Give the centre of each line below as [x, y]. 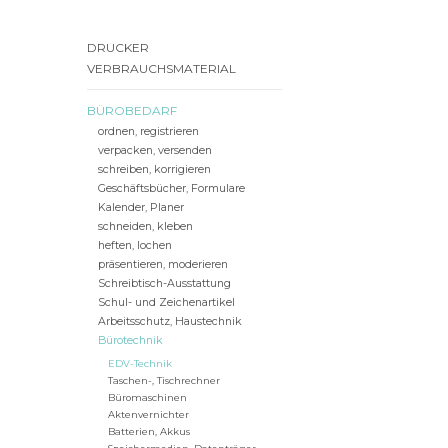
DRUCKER [118, 47]
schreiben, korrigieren [154, 170]
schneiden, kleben [145, 227]
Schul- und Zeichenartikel [166, 303]
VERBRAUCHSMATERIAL [161, 68]
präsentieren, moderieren [162, 265]
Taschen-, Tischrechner [163, 381]
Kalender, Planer [140, 208]
